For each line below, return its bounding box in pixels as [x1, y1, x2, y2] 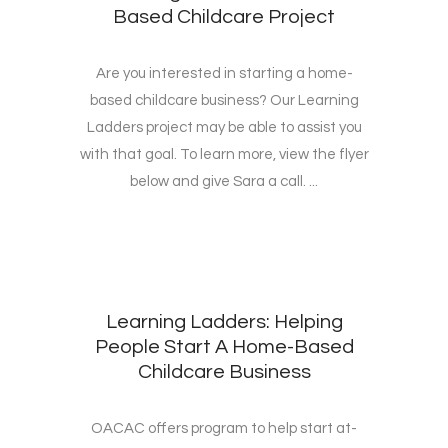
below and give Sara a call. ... [130, 174, 318, 190]
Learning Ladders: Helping [105, 312, 343, 333]
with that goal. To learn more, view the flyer [79, 147, 369, 163]
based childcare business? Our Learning [89, 93, 359, 109]
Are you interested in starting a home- [95, 66, 353, 82]
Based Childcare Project [113, 7, 335, 28]
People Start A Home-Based [94, 337, 354, 358]
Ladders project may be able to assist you [86, 120, 362, 136]
